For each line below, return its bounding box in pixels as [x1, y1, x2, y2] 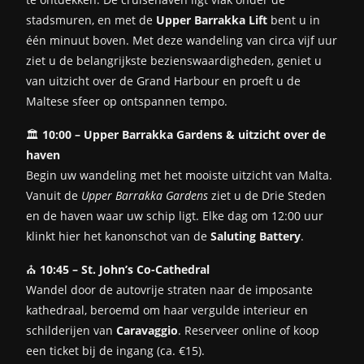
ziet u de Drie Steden [208, 187, 326, 203]
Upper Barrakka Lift [156, 11, 267, 28]
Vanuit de [26, 187, 81, 203]
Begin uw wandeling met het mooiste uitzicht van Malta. [26, 167, 332, 183]
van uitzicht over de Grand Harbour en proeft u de [26, 72, 301, 89]
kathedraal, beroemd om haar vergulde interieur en [26, 301, 308, 318]
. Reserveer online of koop [178, 322, 319, 338]
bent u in [267, 11, 320, 28]
